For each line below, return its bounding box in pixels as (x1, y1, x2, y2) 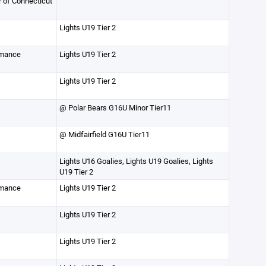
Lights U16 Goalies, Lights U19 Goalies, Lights (59, 156, 213, 166)
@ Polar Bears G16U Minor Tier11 (59, 102, 171, 113)
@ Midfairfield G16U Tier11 (59, 129, 150, 140)
